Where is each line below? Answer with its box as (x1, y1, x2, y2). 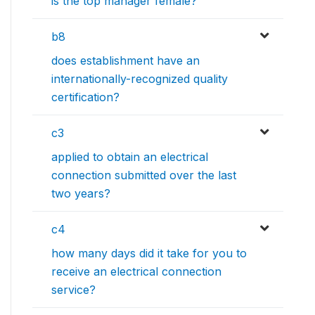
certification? (51, 90, 120, 105)
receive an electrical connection (51, 264, 221, 279)
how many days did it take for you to (51, 246, 247, 261)
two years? (51, 186, 110, 201)
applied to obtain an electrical (51, 150, 208, 165)
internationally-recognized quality (51, 72, 228, 86)
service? (51, 283, 96, 297)
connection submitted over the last (51, 168, 236, 183)
